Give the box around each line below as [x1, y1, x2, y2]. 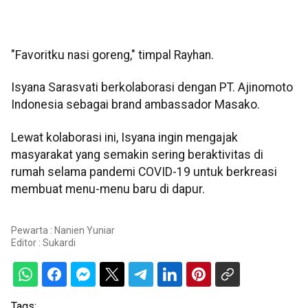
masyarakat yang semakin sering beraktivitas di [11, 147, 263, 162]
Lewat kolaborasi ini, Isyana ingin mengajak [11, 130, 238, 144]
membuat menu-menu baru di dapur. [11, 181, 205, 196]
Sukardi [43, 237, 76, 249]
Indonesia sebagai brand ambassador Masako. [11, 98, 260, 112]
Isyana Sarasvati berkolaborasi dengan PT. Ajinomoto [11, 80, 293, 95]
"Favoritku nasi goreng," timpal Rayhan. [11, 48, 214, 63]
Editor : [11, 237, 43, 249]
